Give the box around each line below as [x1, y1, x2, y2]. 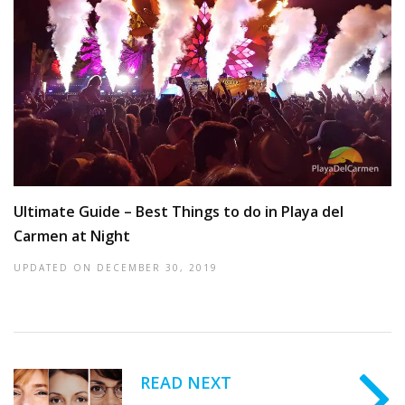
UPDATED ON [14, 261, 97, 275]
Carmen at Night [14, 226, 130, 247]
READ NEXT [140, 372, 231, 394]
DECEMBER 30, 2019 [97, 261, 218, 275]
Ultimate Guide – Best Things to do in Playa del [14, 202, 344, 222]
